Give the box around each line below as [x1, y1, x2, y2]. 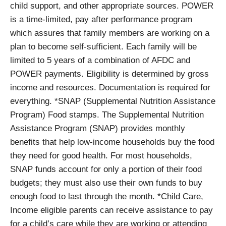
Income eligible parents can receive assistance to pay [10, 205, 213, 215]
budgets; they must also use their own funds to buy [10, 178, 202, 188]
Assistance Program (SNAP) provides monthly [10, 124, 185, 134]
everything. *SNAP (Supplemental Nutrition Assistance [10, 96, 215, 106]
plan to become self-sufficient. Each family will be [10, 42, 197, 52]
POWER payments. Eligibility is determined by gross [10, 69, 209, 79]
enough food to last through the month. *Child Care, [10, 192, 203, 202]
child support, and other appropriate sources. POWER [10, 1, 213, 11]
